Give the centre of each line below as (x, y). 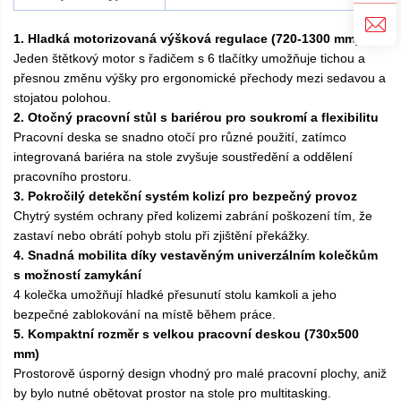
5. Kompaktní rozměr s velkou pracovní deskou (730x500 (186, 333)
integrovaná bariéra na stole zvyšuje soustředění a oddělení (183, 156)
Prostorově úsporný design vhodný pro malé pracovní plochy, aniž (200, 373)
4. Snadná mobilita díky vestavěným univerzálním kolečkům (196, 255)
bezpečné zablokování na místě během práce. (145, 314)
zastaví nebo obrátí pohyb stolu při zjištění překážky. (162, 235)
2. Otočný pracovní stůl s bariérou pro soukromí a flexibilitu (196, 117)
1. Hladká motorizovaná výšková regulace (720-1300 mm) (187, 38)
